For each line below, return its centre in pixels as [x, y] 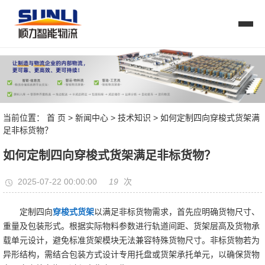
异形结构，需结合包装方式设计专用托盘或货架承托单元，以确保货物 [131, 255]
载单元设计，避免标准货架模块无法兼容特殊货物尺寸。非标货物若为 [131, 240]
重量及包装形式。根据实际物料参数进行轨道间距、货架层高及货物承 [131, 226]
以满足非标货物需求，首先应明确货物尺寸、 [177, 212]
